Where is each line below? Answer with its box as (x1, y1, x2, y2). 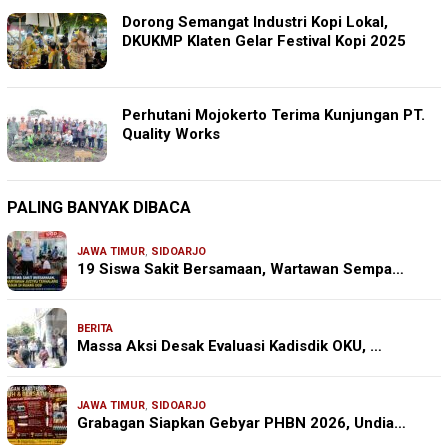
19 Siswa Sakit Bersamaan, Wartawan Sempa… (77, 259, 404, 278)
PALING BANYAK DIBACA (7, 197, 191, 217)
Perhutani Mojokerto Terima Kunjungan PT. (122, 105, 425, 124)
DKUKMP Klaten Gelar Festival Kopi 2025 (122, 31, 406, 50)
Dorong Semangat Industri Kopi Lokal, (122, 12, 388, 31)
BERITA (77, 321, 113, 335)
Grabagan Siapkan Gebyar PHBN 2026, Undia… (77, 413, 406, 432)
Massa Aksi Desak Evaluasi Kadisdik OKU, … (77, 336, 382, 355)
